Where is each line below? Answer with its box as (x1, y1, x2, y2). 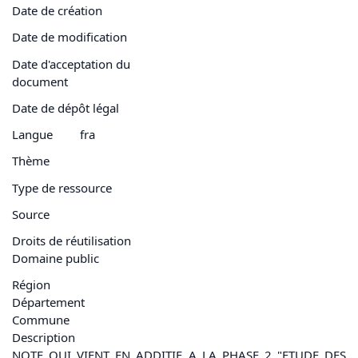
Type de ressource (12, 179, 112, 196)
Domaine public (12, 250, 99, 266)
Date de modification (12, 29, 127, 46)
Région (12, 276, 50, 293)
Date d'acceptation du (12, 55, 130, 72)
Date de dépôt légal (12, 99, 119, 116)
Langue (12, 126, 53, 142)
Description (12, 329, 75, 346)
